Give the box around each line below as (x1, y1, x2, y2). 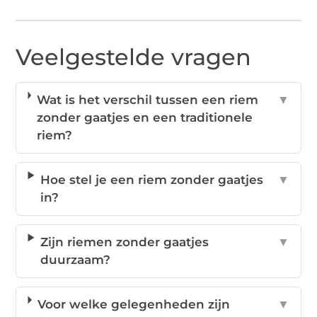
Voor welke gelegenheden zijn (37, 297, 230, 312)
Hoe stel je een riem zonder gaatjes (40, 173, 263, 188)
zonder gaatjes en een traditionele (36, 110, 253, 125)
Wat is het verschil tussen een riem (36, 93, 258, 108)
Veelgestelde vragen (16, 43, 252, 71)
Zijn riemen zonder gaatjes (40, 235, 209, 250)
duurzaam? (40, 253, 110, 267)
